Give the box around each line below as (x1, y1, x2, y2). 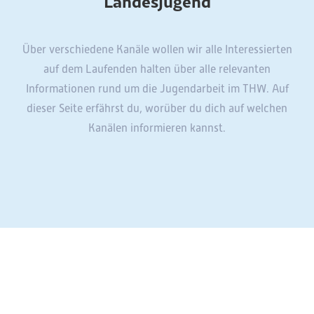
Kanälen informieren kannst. (88, 122, 226, 135)
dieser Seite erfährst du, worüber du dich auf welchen (27, 102, 287, 115)
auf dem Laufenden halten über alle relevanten (43, 63, 271, 76)
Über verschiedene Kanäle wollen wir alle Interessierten (22, 43, 292, 56)
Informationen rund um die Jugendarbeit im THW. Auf (25, 83, 289, 95)
